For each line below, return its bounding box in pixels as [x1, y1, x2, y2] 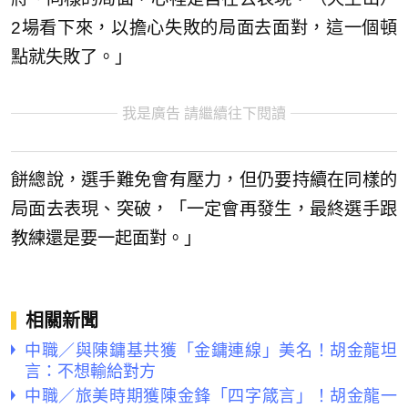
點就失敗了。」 [11, 47, 132, 67]
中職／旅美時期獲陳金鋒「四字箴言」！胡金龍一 [25, 382, 397, 406]
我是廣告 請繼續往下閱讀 [122, 106, 286, 122]
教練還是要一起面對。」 [11, 228, 201, 248]
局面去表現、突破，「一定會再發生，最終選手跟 [11, 199, 397, 219]
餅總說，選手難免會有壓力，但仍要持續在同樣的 [11, 169, 397, 189]
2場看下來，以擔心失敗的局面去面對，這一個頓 [11, 18, 397, 38]
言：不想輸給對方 [25, 357, 156, 382]
